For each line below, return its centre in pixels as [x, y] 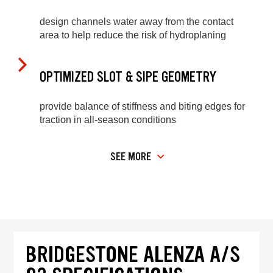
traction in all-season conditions [108, 120]
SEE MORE [131, 156]
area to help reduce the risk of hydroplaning [133, 35]
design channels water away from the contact [136, 22]
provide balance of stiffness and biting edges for [142, 107]
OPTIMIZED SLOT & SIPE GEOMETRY [128, 77]
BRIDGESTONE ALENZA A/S [133, 255]
